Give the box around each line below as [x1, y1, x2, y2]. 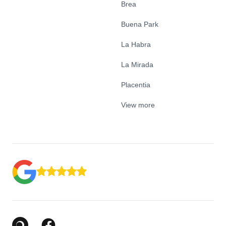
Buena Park [121, 20, 158, 28]
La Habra [121, 40, 151, 48]
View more [121, 101, 155, 109]
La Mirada [121, 61, 153, 69]
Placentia [121, 81, 150, 89]
